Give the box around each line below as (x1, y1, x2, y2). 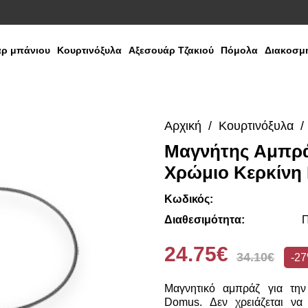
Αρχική (164, 119, 201, 133)
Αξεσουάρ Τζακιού (128, 45, 214, 56)
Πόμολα (220, 45, 258, 56)
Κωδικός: (164, 193, 213, 205)
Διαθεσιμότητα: (164, 214, 245, 225)
